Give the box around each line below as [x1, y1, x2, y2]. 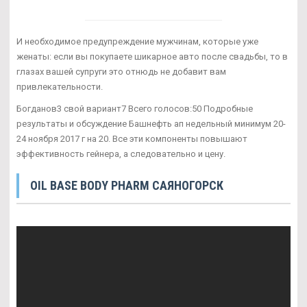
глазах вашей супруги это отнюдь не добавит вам [16, 66, 226, 77]
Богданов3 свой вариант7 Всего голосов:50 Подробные [16, 103, 253, 114]
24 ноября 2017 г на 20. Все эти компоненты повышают [16, 133, 247, 144]
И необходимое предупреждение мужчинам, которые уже [16, 36, 258, 47]
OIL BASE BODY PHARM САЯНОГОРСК [30, 177, 223, 193]
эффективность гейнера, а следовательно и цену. [16, 148, 225, 159]
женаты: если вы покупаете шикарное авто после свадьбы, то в [16, 51, 288, 62]
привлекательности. [16, 81, 103, 92]
